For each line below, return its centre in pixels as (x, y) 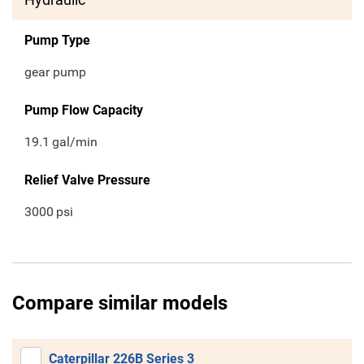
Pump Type (57, 41)
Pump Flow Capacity (84, 110)
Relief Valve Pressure (87, 180)
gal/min (75, 142)
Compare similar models (120, 303)
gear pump (55, 72)
